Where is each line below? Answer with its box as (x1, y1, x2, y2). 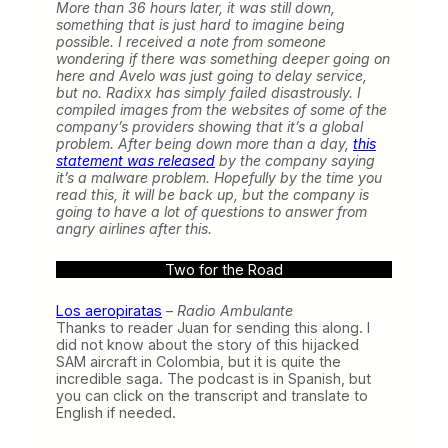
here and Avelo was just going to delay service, (56, 66, 367, 84)
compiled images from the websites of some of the (56, 100, 387, 118)
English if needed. (56, 403, 176, 421)
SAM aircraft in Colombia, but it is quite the (56, 352, 341, 370)
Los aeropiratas (56, 301, 162, 319)
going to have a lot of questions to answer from (56, 202, 367, 220)
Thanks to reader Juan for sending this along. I (56, 318, 370, 336)
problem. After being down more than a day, (56, 134, 353, 152)
